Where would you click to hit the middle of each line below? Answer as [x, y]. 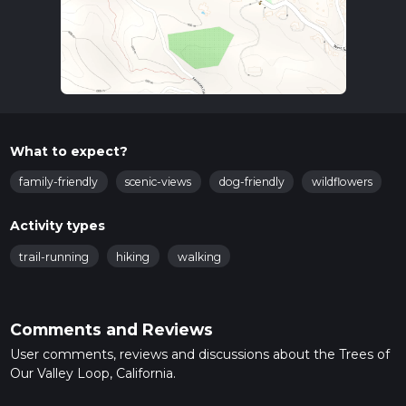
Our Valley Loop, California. [92, 373]
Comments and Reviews [111, 329]
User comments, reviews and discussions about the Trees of [199, 354]
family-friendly [58, 182]
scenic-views [159, 182]
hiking [133, 256]
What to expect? [68, 151]
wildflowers [342, 182]
